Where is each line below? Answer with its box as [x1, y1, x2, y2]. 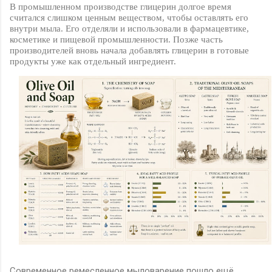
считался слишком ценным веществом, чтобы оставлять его [10, 13, 248, 23]
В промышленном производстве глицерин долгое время [10, 2, 231, 12]
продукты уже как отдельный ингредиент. [10, 56, 176, 67]
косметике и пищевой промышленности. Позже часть [10, 35, 223, 45]
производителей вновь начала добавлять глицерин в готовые [10, 46, 249, 56]
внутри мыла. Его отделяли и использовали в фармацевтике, [10, 24, 249, 34]
